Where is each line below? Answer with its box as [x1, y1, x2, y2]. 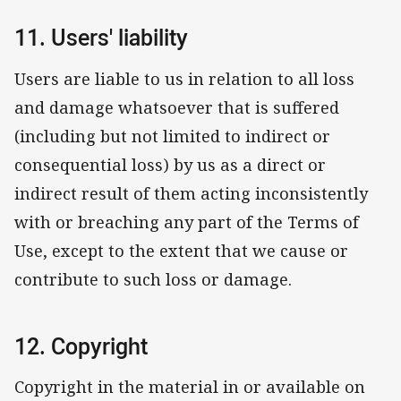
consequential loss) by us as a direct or [14, 153, 326, 175]
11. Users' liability [14, 22, 188, 52]
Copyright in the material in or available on [14, 376, 365, 397]
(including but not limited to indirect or [14, 124, 330, 147]
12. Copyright [14, 330, 148, 361]
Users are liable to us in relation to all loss [14, 67, 354, 90]
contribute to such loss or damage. [14, 268, 292, 290]
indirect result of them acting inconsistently [14, 182, 368, 204]
